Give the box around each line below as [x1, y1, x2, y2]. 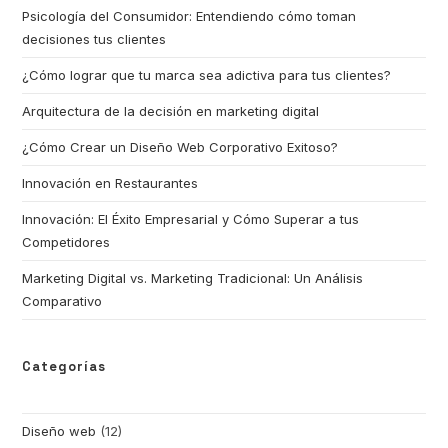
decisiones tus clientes [22, 31, 167, 48]
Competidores [22, 234, 111, 251]
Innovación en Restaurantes [22, 175, 199, 192]
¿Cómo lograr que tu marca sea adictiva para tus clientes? [22, 67, 392, 84]
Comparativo [22, 293, 103, 310]
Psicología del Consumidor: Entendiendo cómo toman [22, 8, 357, 25]
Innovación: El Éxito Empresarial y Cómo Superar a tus [22, 211, 360, 228]
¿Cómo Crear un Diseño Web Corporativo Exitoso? [22, 139, 339, 156]
